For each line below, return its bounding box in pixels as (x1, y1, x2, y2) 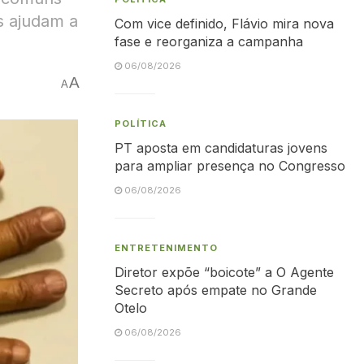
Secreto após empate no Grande (115, 282, 317, 298)
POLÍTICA (115, 118, 167, 129)
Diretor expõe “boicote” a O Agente (115, 264, 334, 280)
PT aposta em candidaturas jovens (115, 140, 327, 156)
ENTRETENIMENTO (115, 242, 218, 253)
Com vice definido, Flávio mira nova (115, 15, 334, 32)
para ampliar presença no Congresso (115, 158, 345, 174)
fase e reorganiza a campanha (115, 33, 303, 50)
